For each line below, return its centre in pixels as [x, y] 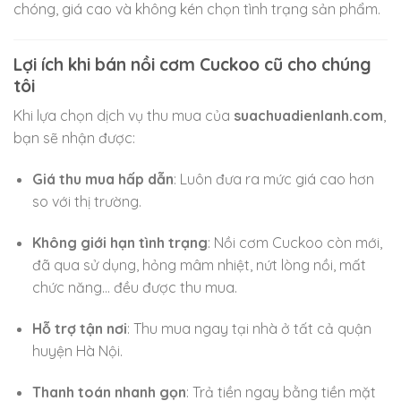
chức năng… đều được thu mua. [134, 287]
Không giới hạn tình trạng [119, 242]
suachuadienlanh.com [308, 116]
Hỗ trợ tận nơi [79, 328]
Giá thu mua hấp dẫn [102, 179]
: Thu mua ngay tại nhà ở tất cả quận [249, 328]
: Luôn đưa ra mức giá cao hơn [273, 179]
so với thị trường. [86, 202]
